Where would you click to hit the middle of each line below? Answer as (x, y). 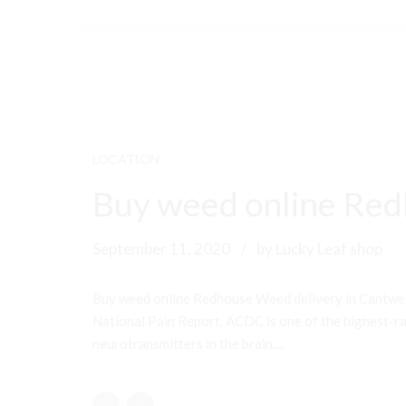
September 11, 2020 (161, 248)
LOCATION (126, 159)
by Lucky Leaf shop (320, 248)
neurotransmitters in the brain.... (188, 343)
